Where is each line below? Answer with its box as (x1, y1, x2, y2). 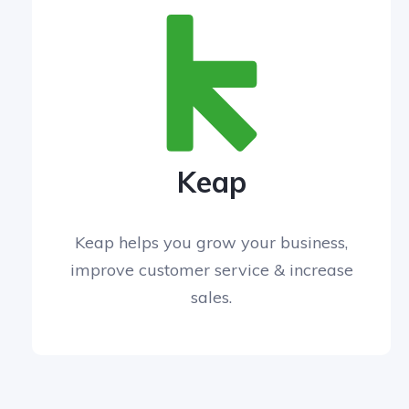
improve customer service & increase (69, 259, 353, 281)
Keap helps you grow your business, (75, 232, 348, 254)
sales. (191, 287, 232, 309)
